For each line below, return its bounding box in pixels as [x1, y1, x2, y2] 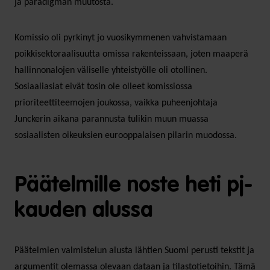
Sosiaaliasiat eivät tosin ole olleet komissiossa [14, 81, 192, 92]
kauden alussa [14, 199, 153, 222]
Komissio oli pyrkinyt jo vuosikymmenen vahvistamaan [14, 33, 227, 43]
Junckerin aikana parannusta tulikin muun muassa [14, 114, 209, 124]
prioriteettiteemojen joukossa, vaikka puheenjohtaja [14, 98, 218, 108]
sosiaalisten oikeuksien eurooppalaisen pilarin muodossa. [14, 130, 237, 140]
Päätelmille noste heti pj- [14, 174, 253, 196]
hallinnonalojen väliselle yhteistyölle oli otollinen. [14, 65, 207, 75]
